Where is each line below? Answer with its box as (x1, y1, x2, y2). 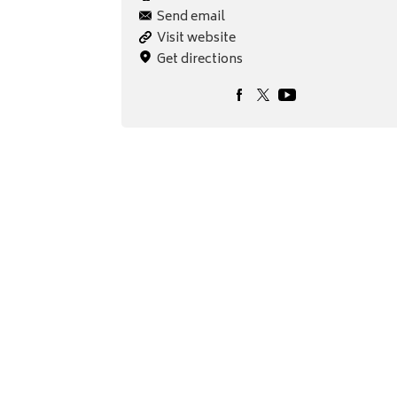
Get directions (157, 49, 244, 72)
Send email (157, 6, 226, 29)
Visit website (157, 27, 237, 51)
